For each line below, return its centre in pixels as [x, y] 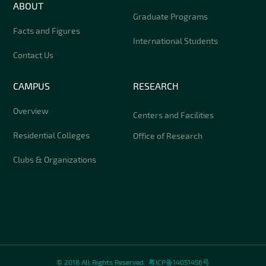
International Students [175, 40]
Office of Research [168, 135]
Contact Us [34, 55]
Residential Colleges [52, 135]
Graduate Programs [170, 16]
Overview [31, 110]
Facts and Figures [47, 30]
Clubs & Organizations [55, 159]
